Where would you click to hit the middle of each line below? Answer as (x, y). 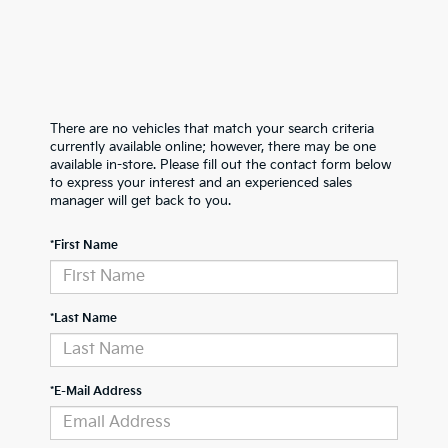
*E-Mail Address (96, 391)
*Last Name (83, 318)
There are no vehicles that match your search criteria (212, 128)
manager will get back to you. (140, 200)
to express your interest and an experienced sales (201, 182)
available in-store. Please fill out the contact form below (220, 164)
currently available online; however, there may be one (213, 146)
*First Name (84, 245)
